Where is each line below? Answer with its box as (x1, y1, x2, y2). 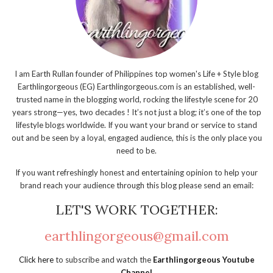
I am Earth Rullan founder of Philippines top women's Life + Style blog (15, 69, 258, 79)
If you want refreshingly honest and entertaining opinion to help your (15, 168, 258, 178)
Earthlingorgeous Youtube (152, 255, 255, 265)
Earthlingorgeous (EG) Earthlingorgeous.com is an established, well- (18, 82, 255, 92)
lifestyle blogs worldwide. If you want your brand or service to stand (16, 120, 257, 130)
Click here (18, 255, 55, 265)
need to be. (116, 146, 157, 156)
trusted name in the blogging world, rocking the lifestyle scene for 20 (15, 94, 258, 105)
